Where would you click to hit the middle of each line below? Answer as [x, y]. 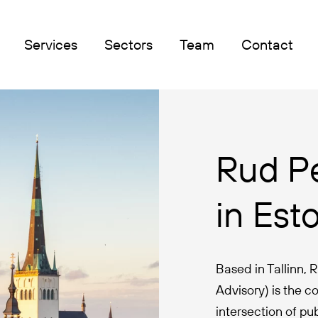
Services [51, 44]
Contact [267, 44]
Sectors [128, 44]
